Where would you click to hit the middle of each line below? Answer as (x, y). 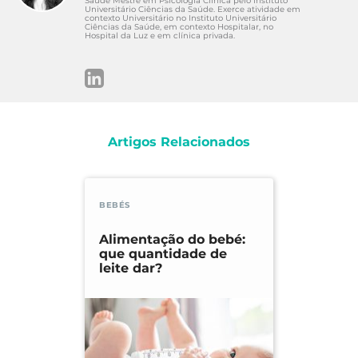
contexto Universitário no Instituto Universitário (181, 18)
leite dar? (131, 268)
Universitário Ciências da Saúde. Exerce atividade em (193, 9)
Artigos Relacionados (179, 141)
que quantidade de (163, 254)
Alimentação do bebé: (172, 239)
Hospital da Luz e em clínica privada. (160, 35)
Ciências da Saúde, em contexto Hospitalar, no (179, 26)
